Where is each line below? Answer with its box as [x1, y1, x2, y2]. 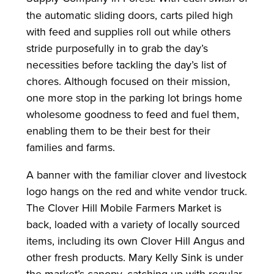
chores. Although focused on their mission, [26, 73, 230, 89]
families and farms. [26, 139, 115, 155]
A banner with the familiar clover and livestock [26, 166, 246, 182]
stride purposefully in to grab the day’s [26, 40, 208, 56]
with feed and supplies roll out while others [26, 23, 231, 39]
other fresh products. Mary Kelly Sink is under [26, 249, 243, 265]
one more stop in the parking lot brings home [26, 89, 242, 105]
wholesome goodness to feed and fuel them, [26, 106, 239, 122]
